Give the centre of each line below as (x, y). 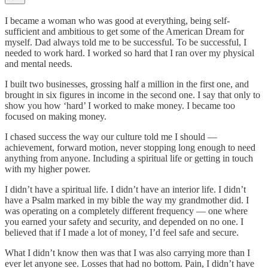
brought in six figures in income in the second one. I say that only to (133, 95)
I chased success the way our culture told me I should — (111, 136)
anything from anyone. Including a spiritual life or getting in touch (129, 158)
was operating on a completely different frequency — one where (126, 211)
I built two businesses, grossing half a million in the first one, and (127, 84)
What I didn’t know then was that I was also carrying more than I (127, 252)
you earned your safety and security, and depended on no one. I (124, 221)
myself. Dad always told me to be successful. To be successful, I (126, 42)
